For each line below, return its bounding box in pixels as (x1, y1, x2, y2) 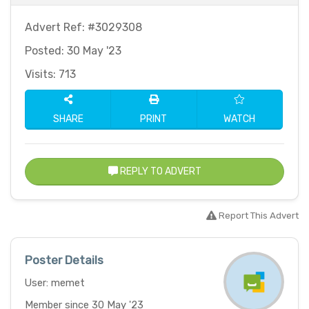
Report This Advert (217, 210, 299, 221)
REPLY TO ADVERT (117, 166, 201, 178)
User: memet (25, 277, 85, 290)
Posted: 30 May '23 (25, 44, 121, 58)
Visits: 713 (25, 68, 76, 81)
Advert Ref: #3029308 (25, 21, 142, 34)
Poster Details (25, 253, 103, 268)
